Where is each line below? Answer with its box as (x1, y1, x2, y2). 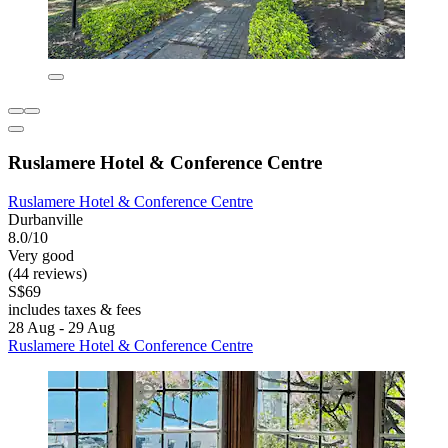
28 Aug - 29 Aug (8, 318, 115, 336)
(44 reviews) (8, 264, 87, 282)
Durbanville (8, 210, 83, 228)
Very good (8, 246, 74, 264)
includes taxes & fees (8, 300, 141, 318)
